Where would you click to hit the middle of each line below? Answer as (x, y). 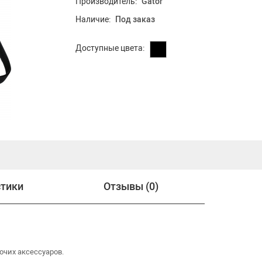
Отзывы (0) (131, 187)
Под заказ (135, 20)
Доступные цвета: (110, 49)
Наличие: (94, 20)
